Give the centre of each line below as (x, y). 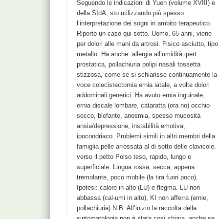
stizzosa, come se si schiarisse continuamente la (147, 75)
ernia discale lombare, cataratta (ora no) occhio (143, 106)
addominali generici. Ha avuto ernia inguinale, (141, 95)
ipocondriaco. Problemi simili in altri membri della (146, 136)
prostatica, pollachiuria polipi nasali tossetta (139, 65)
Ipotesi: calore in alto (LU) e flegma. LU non (139, 188)
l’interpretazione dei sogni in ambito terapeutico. (144, 23)
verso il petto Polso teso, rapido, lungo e (134, 157)
